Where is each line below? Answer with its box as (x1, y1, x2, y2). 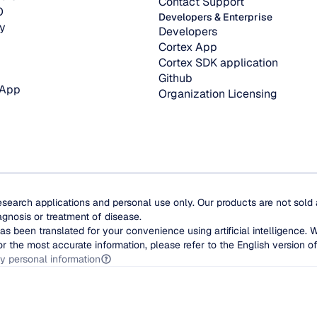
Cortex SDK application (158, 55, 278, 70)
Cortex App (158, 40, 217, 54)
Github (158, 71, 192, 86)
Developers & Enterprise (158, 11, 272, 23)
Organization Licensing (158, 86, 277, 101)
